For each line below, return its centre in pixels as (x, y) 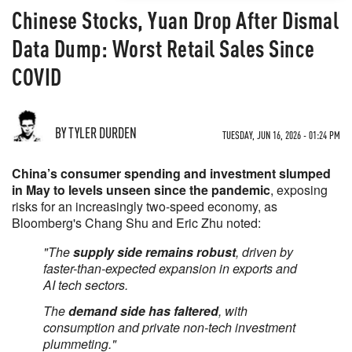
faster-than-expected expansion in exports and (170, 268)
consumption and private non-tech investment (169, 327)
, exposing (299, 190)
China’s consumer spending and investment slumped (171, 173)
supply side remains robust (154, 252)
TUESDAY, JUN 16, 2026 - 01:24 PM (281, 135)
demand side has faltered (143, 311)
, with (233, 311)
